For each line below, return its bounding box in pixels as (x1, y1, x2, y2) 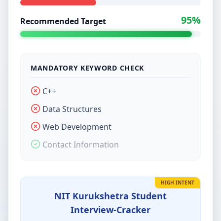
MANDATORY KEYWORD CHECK (31, 63, 145, 73)
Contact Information (42, 139, 119, 150)
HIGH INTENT (161, 179, 194, 186)
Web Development (42, 121, 111, 132)
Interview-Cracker (71, 204, 150, 216)
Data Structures (42, 104, 102, 114)
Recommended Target (20, 16, 106, 27)
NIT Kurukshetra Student (54, 190, 167, 202)
